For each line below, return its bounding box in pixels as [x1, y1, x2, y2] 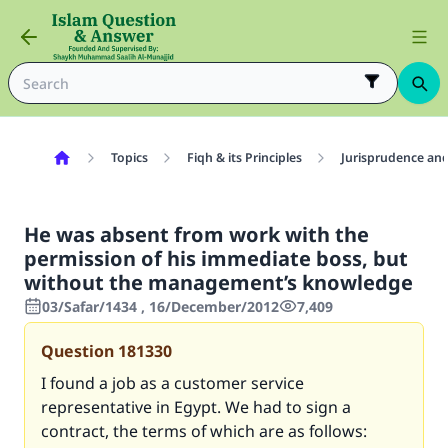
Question [41, 340, 114, 362]
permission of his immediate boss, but [24, 245, 408, 272]
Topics [110, 149, 148, 166]
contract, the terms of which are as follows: [41, 420, 367, 442]
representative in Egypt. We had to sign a [41, 396, 351, 418]
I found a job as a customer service [41, 372, 304, 394]
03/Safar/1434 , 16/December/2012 [42, 297, 279, 316]
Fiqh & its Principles [186, 149, 302, 166]
